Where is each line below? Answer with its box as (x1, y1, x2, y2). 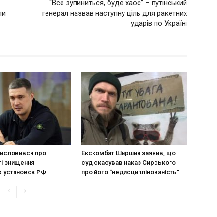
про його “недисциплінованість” (81, 168, 179, 176)
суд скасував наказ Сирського (81, 158, 176, 166)
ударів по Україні (131, 18, 187, 28)
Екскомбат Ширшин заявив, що (81, 149, 176, 156)
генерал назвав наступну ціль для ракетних (42, 8, 187, 17)
